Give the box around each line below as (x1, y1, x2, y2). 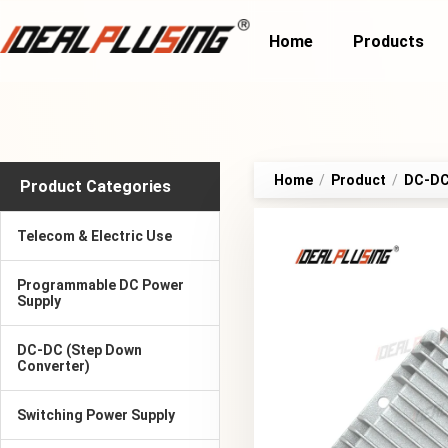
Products (353, 31, 425, 51)
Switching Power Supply (17, 407, 175, 423)
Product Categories (20, 177, 171, 196)
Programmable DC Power (17, 277, 184, 293)
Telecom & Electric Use (17, 228, 172, 244)
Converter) (17, 358, 90, 374)
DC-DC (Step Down (17, 342, 142, 358)
